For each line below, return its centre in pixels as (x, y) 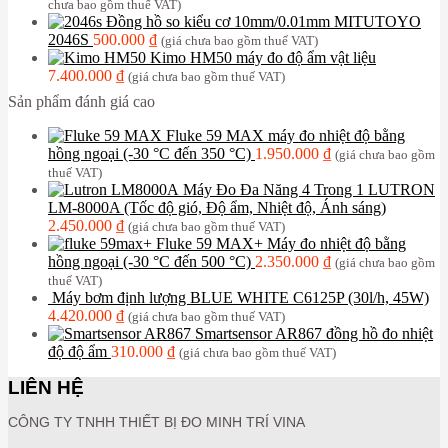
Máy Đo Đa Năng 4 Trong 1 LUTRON (309, 190)
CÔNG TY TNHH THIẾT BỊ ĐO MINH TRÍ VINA (156, 422)
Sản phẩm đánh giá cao (81, 102)
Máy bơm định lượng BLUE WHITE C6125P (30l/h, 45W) (240, 298)
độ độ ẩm (77, 352)
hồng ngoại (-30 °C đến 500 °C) (149, 262)
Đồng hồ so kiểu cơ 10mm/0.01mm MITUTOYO (263, 22)
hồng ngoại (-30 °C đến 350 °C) (149, 154)
